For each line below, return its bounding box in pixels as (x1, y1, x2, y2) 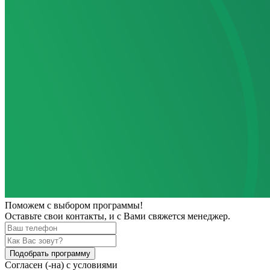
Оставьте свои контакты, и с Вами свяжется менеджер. (5, 210, 230, 221)
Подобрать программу (10, 248, 90, 258)
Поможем (5, 199, 45, 210)
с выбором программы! (45, 199, 143, 210)
